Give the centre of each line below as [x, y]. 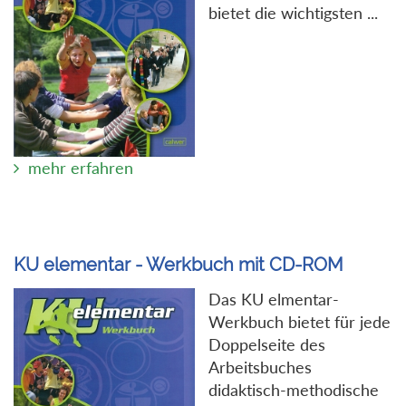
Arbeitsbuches [260, 367]
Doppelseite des [267, 344]
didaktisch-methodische [294, 389]
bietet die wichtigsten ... [293, 13]
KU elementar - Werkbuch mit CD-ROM [179, 264]
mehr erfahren [81, 167]
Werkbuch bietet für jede [300, 321]
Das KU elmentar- [274, 299]
